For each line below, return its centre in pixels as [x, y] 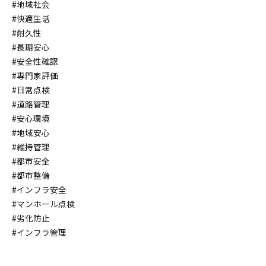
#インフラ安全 [39, 189]
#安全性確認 [35, 61]
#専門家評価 [35, 75]
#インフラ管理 [39, 232]
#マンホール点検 [43, 204]
